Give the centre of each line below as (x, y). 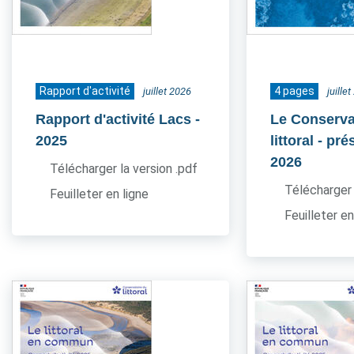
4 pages (295, 91)
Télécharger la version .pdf (124, 169)
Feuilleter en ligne (99, 194)
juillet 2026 (167, 91)
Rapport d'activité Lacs (113, 119)
